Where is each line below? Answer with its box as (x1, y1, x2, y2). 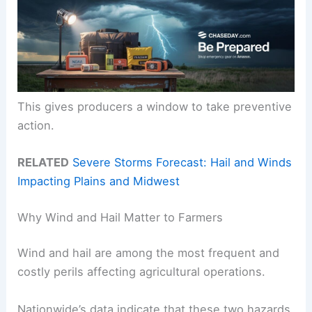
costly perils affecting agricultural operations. (17, 265, 266, 279)
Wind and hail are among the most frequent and (17, 246, 280, 260)
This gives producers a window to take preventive (17, 99, 292, 114)
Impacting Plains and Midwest (17, 174, 180, 189)
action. (17, 118, 55, 132)
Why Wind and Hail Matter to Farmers (17, 210, 224, 224)
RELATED (17, 155, 70, 170)
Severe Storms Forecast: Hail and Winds (72, 155, 292, 170)
